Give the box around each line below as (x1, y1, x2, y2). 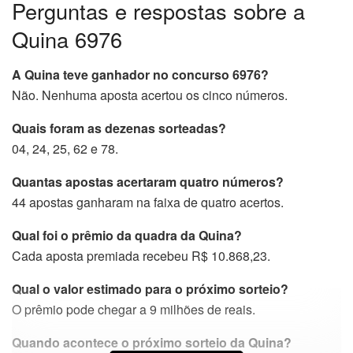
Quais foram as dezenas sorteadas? (12, 118, 226, 137)
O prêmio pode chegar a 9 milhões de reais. (12, 299, 255, 318)
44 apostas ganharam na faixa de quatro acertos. (12, 192, 284, 211)
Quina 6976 (12, 24, 122, 55)
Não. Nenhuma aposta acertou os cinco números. (12, 85, 288, 104)
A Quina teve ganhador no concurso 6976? (12, 65, 269, 84)
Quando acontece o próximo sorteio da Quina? (12, 333, 292, 351)
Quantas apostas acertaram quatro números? (12, 172, 284, 191)
